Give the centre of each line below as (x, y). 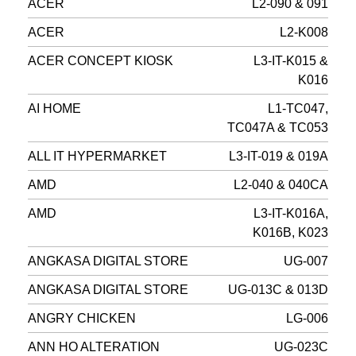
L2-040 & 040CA (281, 185)
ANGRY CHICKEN (81, 319)
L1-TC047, (298, 109)
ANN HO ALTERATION (93, 347)
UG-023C (302, 347)
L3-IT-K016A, (291, 214)
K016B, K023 (291, 233)
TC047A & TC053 (278, 128)
